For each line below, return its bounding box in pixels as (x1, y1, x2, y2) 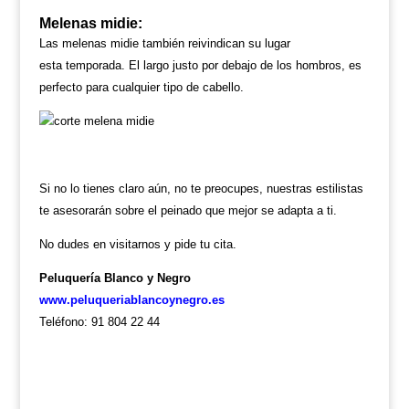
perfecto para (38, 80, 112, 94)
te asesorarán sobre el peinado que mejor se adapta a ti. (38, 204, 337, 217)
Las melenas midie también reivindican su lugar (38, 37, 290, 50)
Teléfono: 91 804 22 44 (38, 315, 160, 329)
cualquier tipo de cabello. (111, 80, 244, 94)
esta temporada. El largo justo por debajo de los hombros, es (38, 58, 362, 72)
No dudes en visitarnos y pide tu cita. (38, 237, 236, 251)
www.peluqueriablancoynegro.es (38, 293, 225, 307)
